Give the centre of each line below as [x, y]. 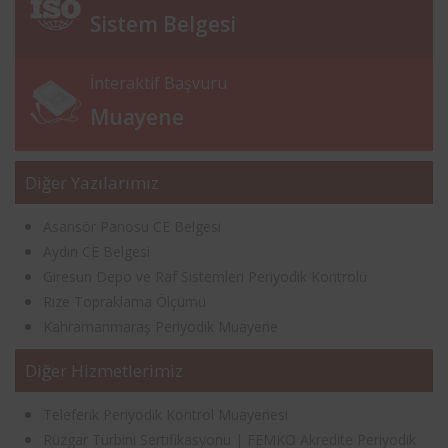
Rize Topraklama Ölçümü [124, 301]
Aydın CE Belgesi [96, 251]
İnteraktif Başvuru [158, 82]
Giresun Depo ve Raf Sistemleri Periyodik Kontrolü [205, 276]
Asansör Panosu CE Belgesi [132, 226]
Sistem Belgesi [163, 23]
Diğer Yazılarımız [92, 182]
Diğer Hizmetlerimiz [104, 370]
